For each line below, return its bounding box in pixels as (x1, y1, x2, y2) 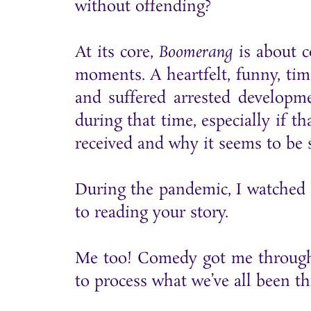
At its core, (74, 42, 160, 64)
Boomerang (159, 42, 233, 64)
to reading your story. (74, 202, 228, 224)
